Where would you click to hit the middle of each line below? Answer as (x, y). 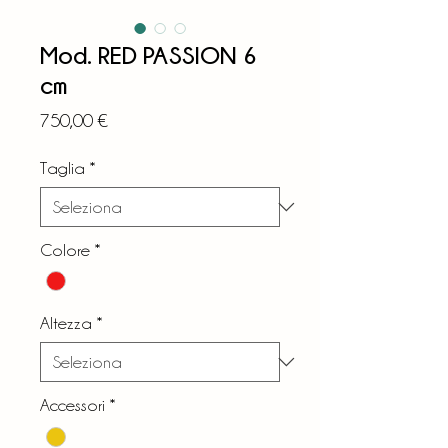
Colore (65, 250)
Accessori (72, 405)
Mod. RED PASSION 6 (148, 55)
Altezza (66, 323)
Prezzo (132, 119)
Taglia (62, 168)
